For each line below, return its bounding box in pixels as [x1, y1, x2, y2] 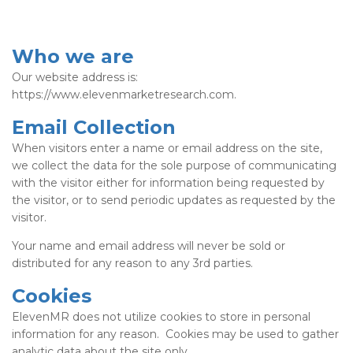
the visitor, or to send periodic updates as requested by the [12, 192, 336, 207]
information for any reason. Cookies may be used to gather [12, 326, 339, 341]
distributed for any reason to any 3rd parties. [12, 256, 259, 271]
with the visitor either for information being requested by [12, 175, 325, 190]
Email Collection [12, 115, 176, 139]
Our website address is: [12, 70, 138, 85]
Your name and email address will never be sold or [12, 239, 285, 254]
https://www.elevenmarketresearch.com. [12, 87, 236, 102]
